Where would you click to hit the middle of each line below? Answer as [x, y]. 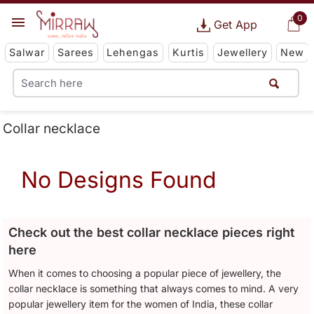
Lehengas [133, 53]
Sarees [76, 53]
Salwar [27, 53]
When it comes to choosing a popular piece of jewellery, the [145, 273]
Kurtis [188, 53]
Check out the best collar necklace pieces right [152, 233]
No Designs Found [118, 180]
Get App [235, 25]
